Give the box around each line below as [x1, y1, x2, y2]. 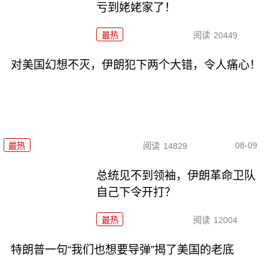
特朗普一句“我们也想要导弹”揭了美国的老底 [10, 243, 234, 256]
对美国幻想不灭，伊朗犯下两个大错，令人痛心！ [10, 58, 261, 71]
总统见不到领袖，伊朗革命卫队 [96, 169, 256, 182]
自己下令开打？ [96, 185, 176, 199]
